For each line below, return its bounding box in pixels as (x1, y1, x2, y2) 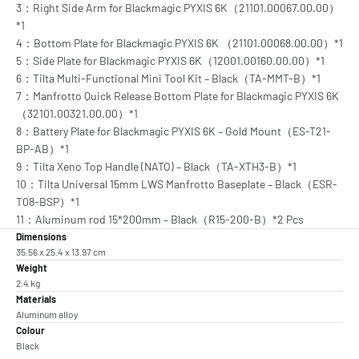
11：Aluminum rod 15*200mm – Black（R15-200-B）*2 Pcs (16, 212, 304, 226)
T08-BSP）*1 (16, 195, 79, 208)
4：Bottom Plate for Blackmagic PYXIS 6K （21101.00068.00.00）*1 (16, 36, 343, 50)
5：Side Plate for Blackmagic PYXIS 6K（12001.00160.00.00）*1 (16, 54, 325, 67)
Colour (16, 325, 45, 336)
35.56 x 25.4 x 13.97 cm (16, 246, 106, 257)
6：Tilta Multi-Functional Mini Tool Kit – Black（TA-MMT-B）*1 (16, 71, 321, 85)
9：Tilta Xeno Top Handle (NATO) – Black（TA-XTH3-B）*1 (16, 159, 296, 173)
